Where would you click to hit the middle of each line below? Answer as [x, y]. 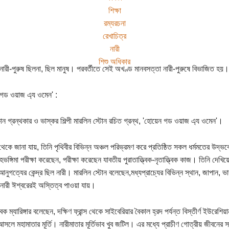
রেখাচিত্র [114, 36]
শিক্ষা [114, 10]
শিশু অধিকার [114, 61]
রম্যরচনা [114, 23]
